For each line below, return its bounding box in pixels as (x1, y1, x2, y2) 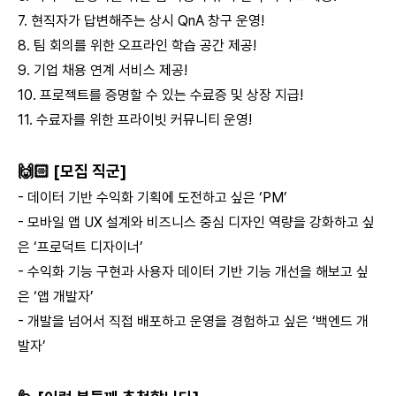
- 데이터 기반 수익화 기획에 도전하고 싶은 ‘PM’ (18, 189, 287, 206)
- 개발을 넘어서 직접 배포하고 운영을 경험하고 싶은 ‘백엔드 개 (18, 313, 369, 330)
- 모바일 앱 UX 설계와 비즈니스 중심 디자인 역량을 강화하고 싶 (18, 214, 375, 231)
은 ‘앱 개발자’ (18, 288, 94, 305)
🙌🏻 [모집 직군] (18, 162, 126, 180)
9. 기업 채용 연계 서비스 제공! (18, 62, 187, 79)
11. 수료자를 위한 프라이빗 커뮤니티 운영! (18, 111, 252, 128)
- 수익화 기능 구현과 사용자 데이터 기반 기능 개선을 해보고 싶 (18, 263, 369, 280)
